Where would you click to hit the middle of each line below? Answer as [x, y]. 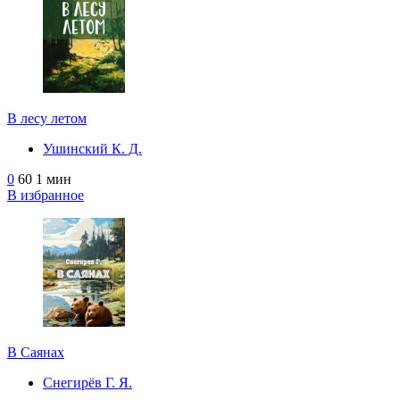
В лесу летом [47, 118]
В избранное [46, 195]
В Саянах [36, 352]
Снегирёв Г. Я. [87, 382]
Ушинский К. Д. [92, 148]
